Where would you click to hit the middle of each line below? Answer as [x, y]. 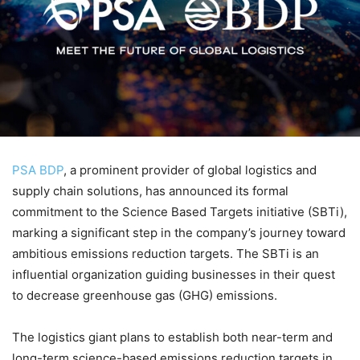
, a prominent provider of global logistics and [190, 170]
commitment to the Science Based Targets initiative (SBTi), [180, 212]
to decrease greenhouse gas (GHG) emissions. [145, 296]
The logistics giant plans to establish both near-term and [172, 337]
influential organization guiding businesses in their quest [174, 275]
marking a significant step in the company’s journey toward [179, 233]
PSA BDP [38, 170]
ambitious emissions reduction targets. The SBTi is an [166, 254]
